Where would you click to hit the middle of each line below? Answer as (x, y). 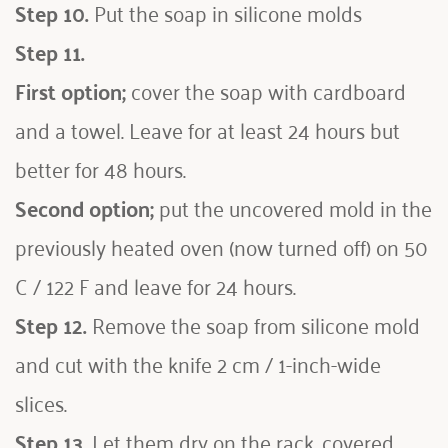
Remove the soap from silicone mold (253, 323)
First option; (70, 89)
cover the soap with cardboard (266, 89)
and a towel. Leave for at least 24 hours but (207, 128)
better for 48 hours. (103, 167)
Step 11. (50, 50)
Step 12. (51, 323)
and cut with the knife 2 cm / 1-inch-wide (198, 362)
